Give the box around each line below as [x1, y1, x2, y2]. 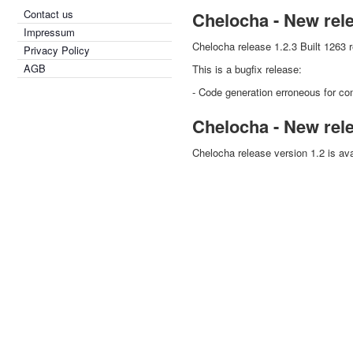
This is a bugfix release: [192, 61, 302, 76]
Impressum [24, 24, 75, 39]
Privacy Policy [24, 43, 90, 58]
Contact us [24, 6, 73, 21]
